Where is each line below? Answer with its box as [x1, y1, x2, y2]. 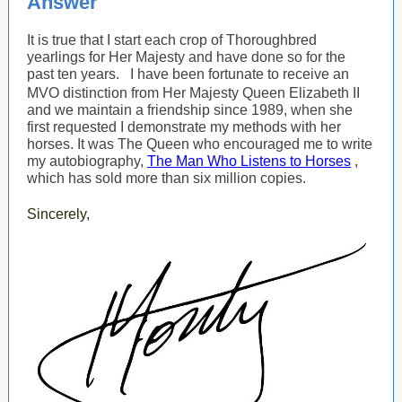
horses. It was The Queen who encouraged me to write [27, 136, 372, 152]
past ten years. [27, 66, 119, 82]
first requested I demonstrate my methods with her [27, 119, 341, 135]
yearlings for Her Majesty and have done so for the [27, 49, 345, 65]
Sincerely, [27, 206, 90, 222]
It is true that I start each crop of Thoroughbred [27, 32, 317, 48]
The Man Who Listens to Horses [147, 153, 351, 169]
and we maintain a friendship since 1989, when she [27, 102, 353, 118]
